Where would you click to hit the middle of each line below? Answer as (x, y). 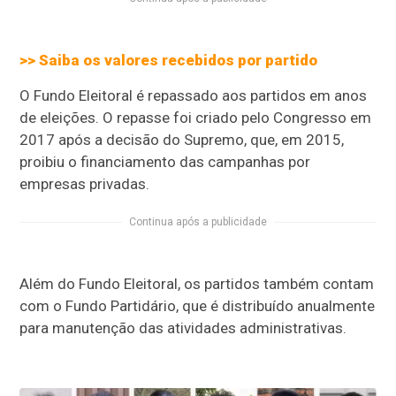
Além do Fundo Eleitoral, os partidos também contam (197, 284)
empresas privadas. (85, 184)
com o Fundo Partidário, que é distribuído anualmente (198, 306)
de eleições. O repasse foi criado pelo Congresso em (196, 118)
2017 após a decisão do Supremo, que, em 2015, (182, 140)
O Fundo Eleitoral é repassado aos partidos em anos (194, 96)
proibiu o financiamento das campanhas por (165, 162)
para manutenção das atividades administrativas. (183, 328)
